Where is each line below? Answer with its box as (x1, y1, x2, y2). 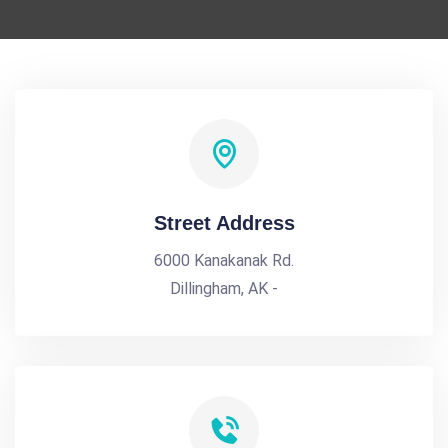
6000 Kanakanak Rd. (154, 251, 294, 270)
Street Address (153, 212, 295, 234)
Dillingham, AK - (170, 279, 278, 298)
